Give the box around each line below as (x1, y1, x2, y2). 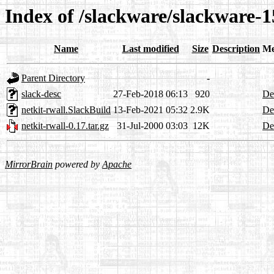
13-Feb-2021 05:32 (113, 105, 188, 116)
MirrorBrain (5, 159, 53, 170)
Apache (102, 159, 131, 170)
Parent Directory (21, 73, 85, 84)
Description (212, 43, 260, 54)
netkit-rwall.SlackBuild (21, 105, 111, 116)
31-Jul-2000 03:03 (117, 120, 188, 131)
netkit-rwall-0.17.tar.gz (21, 120, 109, 131)
